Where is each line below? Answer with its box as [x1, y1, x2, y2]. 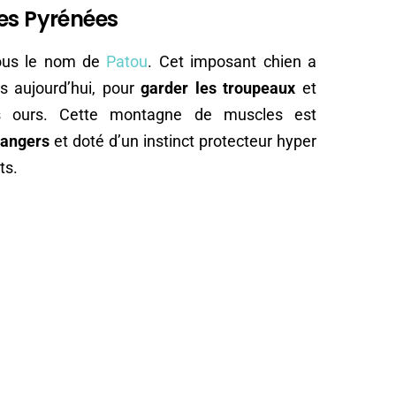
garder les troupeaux [141, 78, 296, 97]
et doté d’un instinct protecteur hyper [49, 131, 316, 150]
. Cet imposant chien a [148, 51, 317, 71]
